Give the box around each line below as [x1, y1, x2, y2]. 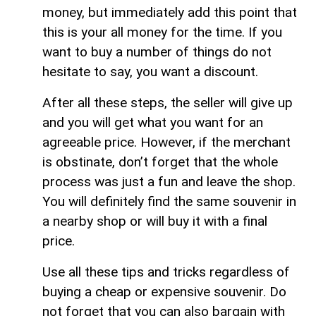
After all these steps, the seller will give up [42, 94, 293, 111]
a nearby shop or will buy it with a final [42, 212, 267, 229]
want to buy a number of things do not [42, 43, 272, 60]
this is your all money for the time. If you [42, 23, 282, 40]
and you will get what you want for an [42, 114, 263, 130]
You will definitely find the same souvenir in [42, 193, 296, 209]
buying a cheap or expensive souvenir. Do [42, 283, 286, 300]
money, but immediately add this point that [42, 4, 297, 20]
